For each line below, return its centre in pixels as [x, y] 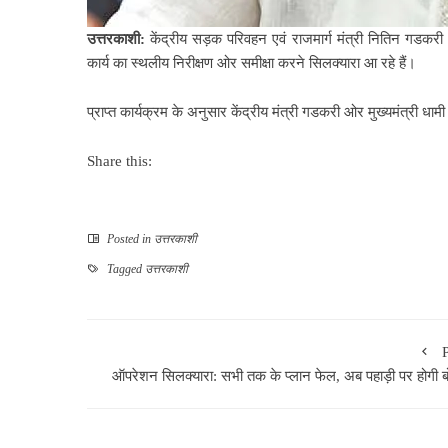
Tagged [124, 268]
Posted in [129, 238]
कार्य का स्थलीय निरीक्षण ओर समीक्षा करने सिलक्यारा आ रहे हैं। [251, 62]
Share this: [119, 160]
